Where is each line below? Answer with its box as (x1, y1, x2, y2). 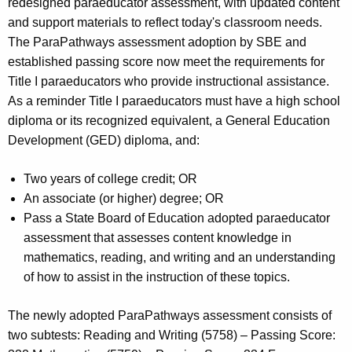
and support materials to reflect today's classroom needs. (8, 16, 322, 30)
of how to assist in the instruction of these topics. (24, 270, 290, 284)
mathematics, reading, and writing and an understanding (24, 251, 335, 265)
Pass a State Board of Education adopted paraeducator (24, 211, 330, 225)
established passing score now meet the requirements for (8, 55, 324, 69)
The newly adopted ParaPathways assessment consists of (8, 309, 332, 323)
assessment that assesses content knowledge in (24, 231, 291, 245)
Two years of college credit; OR (24, 172, 197, 186)
